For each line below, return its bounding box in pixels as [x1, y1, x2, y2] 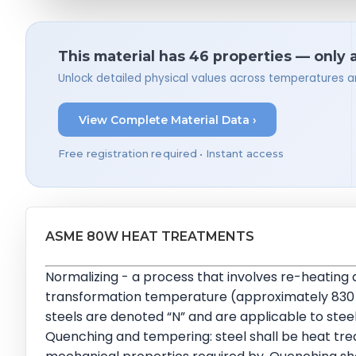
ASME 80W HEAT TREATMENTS [45, 228, 254, 244]
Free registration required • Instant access [58, 147, 284, 160]
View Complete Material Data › [78, 112, 257, 127]
